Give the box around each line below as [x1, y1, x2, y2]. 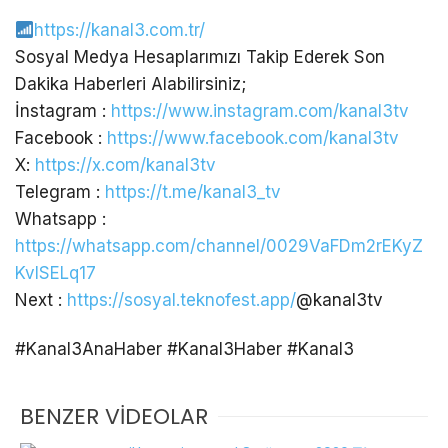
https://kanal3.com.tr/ [34, 20, 206, 41]
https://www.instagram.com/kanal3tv [111, 101, 409, 122]
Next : [15, 290, 67, 311]
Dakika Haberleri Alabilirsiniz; [15, 74, 246, 95]
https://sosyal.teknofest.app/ [67, 290, 296, 311]
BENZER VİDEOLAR [20, 401, 208, 433]
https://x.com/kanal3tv [35, 155, 216, 176]
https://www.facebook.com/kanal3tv [107, 128, 399, 149]
